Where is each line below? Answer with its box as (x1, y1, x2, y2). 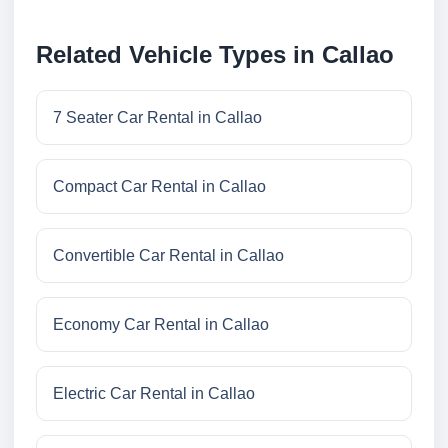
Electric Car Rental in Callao (53, 385, 255, 403)
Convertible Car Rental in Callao (53, 247, 284, 265)
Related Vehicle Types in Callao (36, 41, 394, 69)
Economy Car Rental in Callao (53, 316, 269, 334)
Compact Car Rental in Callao (53, 178, 266, 196)
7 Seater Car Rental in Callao (53, 109, 262, 127)
